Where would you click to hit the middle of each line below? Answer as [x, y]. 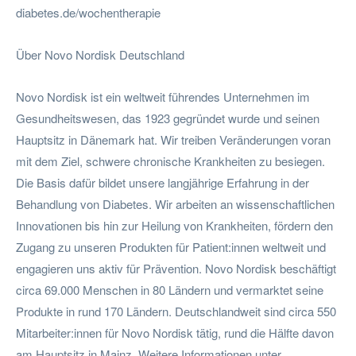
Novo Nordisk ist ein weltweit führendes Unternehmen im [163, 96]
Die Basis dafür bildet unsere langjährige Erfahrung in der [163, 182]
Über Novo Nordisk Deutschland [100, 54]
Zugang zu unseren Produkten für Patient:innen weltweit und [171, 246]
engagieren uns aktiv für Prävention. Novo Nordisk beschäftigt [176, 268]
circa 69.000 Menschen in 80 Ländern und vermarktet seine [170, 289]
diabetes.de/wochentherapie [88, 12]
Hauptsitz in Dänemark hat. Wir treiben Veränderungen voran [173, 139]
